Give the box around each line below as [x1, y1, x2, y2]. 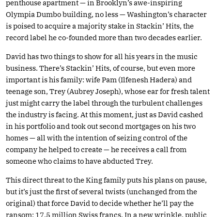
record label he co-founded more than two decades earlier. [6, 32, 202, 42]
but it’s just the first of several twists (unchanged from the [6, 186, 197, 196]
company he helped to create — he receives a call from [6, 144, 186, 154]
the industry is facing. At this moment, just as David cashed [6, 109, 203, 119]
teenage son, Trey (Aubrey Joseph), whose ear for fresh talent [6, 86, 210, 96]
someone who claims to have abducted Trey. [6, 156, 153, 166]
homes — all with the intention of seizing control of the [6, 133, 187, 142]
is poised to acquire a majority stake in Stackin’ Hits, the [6, 21, 194, 31]
